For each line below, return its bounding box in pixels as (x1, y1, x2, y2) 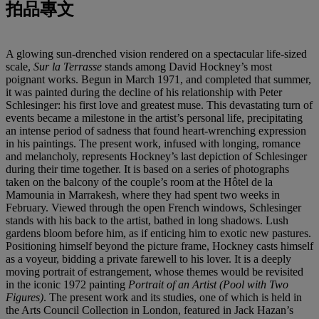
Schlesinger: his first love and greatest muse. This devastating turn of (6, 98, 313, 111)
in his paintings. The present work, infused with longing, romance (6, 137, 300, 150)
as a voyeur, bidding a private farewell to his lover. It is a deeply (6, 252, 291, 265)
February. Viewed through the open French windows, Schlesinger (6, 201, 301, 214)
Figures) (6, 291, 43, 303)
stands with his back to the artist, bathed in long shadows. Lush (6, 214, 288, 226)
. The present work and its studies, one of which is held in (43, 291, 302, 303)
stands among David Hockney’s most (105, 60, 272, 73)
